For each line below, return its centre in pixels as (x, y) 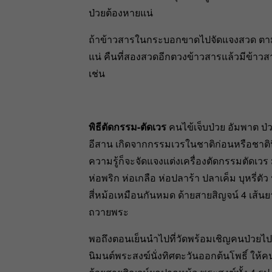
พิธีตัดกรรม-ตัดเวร (128, 127)
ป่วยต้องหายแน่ (121, 13)
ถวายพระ (109, 212)
